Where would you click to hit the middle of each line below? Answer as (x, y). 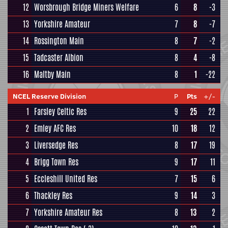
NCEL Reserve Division (49, 96)
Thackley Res (53, 196)
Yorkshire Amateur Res (68, 212)
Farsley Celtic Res (60, 112)
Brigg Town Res (56, 162)
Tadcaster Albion (59, 58)
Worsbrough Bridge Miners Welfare (87, 7)
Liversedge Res (56, 145)
